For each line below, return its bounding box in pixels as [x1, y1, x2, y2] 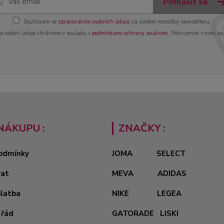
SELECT [156, 148, 185, 158]
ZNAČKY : [118, 121, 165, 135]
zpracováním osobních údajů [58, 17, 129, 25]
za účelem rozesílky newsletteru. [129, 17, 211, 25]
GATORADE [112, 208, 154, 218]
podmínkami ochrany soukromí [91, 29, 168, 37]
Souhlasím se [23, 17, 58, 25]
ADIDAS [157, 168, 186, 178]
